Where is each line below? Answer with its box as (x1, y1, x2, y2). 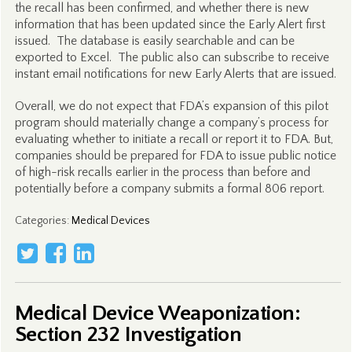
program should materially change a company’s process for (14, 115, 328, 130)
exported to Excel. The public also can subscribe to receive (14, 50, 329, 64)
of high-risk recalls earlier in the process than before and (14, 165, 310, 179)
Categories (14, 214, 67, 227)
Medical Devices (71, 214, 150, 227)
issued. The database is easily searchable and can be (14, 34, 295, 48)
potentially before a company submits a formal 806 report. (14, 181, 324, 196)
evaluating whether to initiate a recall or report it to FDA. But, (14, 132, 333, 146)
